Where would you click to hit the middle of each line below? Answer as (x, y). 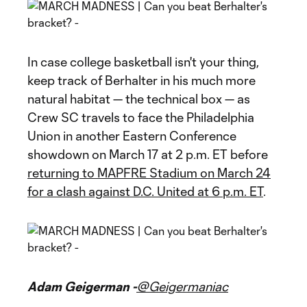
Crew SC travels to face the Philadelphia (141, 117)
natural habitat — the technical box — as (139, 99)
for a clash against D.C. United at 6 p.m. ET (145, 191)
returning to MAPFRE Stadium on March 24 (149, 173)
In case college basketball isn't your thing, (143, 62)
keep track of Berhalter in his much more (142, 80)
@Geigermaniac (182, 286)
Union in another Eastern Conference (132, 136)
